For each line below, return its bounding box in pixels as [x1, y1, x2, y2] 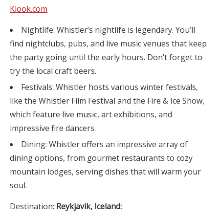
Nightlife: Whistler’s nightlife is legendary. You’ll [21, 24, 195, 35]
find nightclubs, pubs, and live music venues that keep [10, 38, 207, 49]
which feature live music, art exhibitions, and [10, 109, 172, 120]
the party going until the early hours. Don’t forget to [10, 52, 202, 63]
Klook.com [10, 3, 47, 14]
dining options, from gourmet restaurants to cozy [10, 153, 193, 163]
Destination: [10, 201, 56, 212]
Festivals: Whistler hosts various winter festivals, [21, 82, 198, 92]
